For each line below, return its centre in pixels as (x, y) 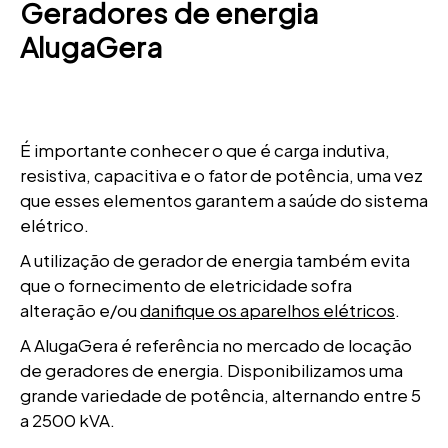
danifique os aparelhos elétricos (267, 310)
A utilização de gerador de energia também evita (215, 260)
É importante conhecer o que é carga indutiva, (205, 150)
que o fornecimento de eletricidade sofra (186, 285)
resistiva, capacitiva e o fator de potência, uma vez (221, 175)
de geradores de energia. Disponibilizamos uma (211, 370)
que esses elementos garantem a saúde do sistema (224, 200)
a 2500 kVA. (67, 420)
